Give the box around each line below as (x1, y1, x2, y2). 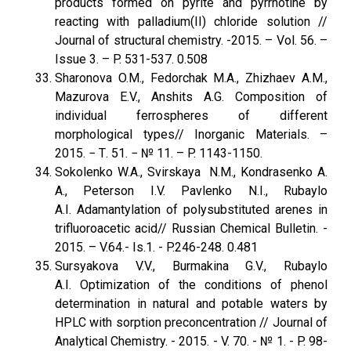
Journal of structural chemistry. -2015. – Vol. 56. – (55, 33, 327, 48)
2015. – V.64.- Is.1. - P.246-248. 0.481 (55, 240, 258, 255)
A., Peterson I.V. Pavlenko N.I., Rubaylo (55, 183, 327, 198)
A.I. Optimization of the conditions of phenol (55, 277, 327, 292)
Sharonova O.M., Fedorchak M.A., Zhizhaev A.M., (55, 71, 327, 85)
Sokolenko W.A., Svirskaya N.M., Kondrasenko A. (55, 165, 327, 179)
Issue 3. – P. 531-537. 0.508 (55, 52, 208, 67)
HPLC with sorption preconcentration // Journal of (55, 315, 327, 330)
